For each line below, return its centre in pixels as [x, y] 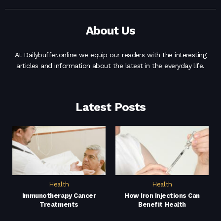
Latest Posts [110, 107]
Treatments [59, 205]
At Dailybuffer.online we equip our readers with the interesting [110, 55]
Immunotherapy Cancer [59, 196]
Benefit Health [162, 205]
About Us [110, 31]
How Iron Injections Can [162, 196]
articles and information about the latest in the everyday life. [110, 66]
